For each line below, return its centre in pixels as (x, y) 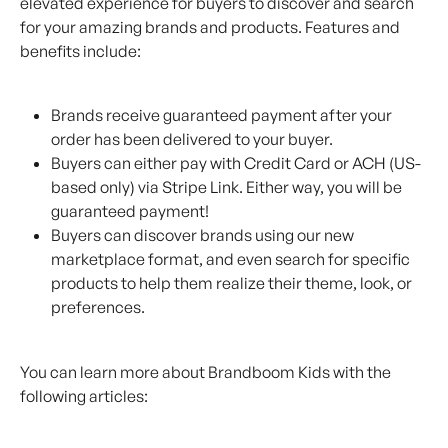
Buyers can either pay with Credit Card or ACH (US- (236, 163)
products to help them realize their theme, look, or (233, 283)
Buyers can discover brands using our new (204, 235)
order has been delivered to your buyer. (192, 139)
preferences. (98, 307)
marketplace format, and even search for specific (232, 259)
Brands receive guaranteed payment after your (223, 115)
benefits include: (80, 50)
